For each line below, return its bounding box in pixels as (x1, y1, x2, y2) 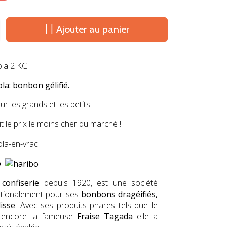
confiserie (2, 177, 40, 189)
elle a (132, 211, 158, 222)
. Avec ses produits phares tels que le (15, 200, 158, 211)
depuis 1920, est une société (39, 177, 158, 189)
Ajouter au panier (56, 23, 129, 35)
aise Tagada (84, 211, 133, 222)
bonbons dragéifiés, (81, 188, 158, 200)
